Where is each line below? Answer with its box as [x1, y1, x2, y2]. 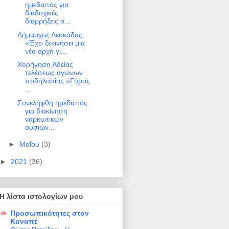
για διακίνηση [25, 106, 67, 115]
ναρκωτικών [25, 114, 63, 123]
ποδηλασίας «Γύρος [25, 77, 90, 85]
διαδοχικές [25, 9, 58, 17]
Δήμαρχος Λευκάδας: [17, 30, 84, 39]
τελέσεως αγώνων [25, 68, 83, 77]
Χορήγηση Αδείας [17, 60, 73, 69]
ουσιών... [25, 123, 55, 131]
